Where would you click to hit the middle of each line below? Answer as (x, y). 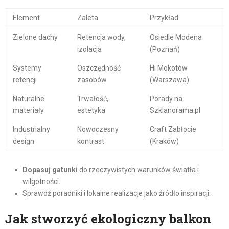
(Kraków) (164, 141)
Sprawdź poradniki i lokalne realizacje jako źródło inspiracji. (116, 193)
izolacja (89, 49)
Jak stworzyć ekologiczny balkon (108, 219)
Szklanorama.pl (175, 111)
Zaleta (87, 18)
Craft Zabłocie (173, 130)
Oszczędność (99, 68)
